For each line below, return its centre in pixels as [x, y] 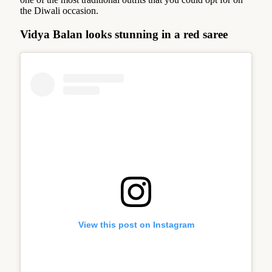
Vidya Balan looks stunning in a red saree [124, 34]
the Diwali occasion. [59, 11]
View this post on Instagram [136, 224]
